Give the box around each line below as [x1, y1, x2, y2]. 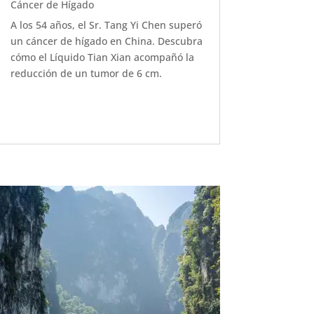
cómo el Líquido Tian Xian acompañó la [10, 50, 194, 64]
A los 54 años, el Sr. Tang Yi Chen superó [10, 18, 202, 32]
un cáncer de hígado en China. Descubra [10, 34, 203, 48]
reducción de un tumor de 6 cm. [10, 67, 162, 81]
